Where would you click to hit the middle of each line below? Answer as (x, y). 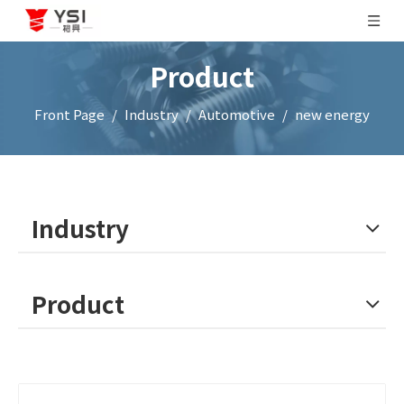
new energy (332, 114)
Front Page (69, 114)
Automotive (237, 114)
